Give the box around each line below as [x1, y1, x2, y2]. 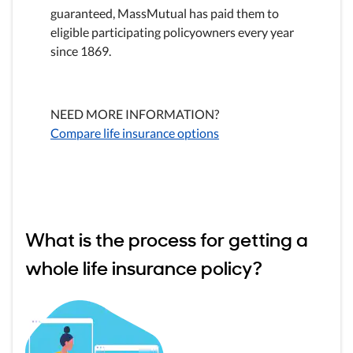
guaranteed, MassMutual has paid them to [50, 5, 279, 20]
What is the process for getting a [25, 223, 308, 253]
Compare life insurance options [50, 124, 219, 140]
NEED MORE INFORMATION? [50, 106, 219, 121]
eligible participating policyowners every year [50, 24, 294, 39]
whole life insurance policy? [25, 251, 262, 281]
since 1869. [50, 43, 111, 58]
